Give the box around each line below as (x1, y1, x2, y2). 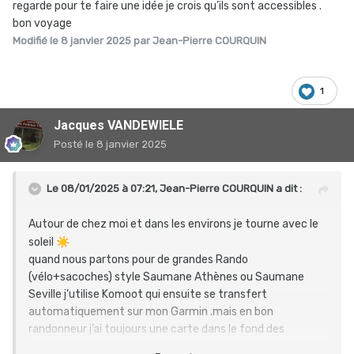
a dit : (273, 183, 302, 195)
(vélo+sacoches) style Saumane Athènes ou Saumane (28, 270, 304, 284)
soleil (28, 235, 56, 250)
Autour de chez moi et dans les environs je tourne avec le (28, 217, 318, 232)
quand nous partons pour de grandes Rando (28, 253, 248, 267)
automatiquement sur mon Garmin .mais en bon (28, 305, 273, 319)
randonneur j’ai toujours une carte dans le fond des (28, 322, 284, 337)
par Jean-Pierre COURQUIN (131, 35, 266, 47)
